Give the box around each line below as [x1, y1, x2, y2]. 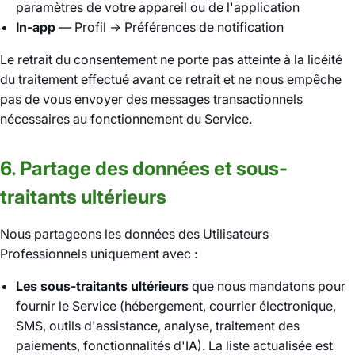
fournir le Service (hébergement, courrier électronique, [16, 298, 336, 314]
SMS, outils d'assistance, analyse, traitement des [16, 318, 300, 334]
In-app [16, 19, 55, 35]
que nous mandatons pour [189, 278, 345, 294]
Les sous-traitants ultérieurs [16, 278, 189, 294]
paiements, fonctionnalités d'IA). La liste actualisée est [16, 338, 333, 353]
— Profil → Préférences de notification [55, 19, 284, 35]
